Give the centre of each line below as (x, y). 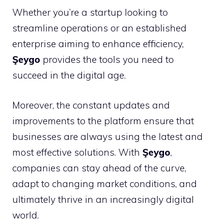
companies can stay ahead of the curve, (99, 168)
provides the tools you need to (107, 59)
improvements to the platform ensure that (103, 121)
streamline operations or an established (99, 28)
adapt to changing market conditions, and (105, 183)
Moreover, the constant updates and (91, 105)
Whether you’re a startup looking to (90, 12)
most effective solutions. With (77, 152)
